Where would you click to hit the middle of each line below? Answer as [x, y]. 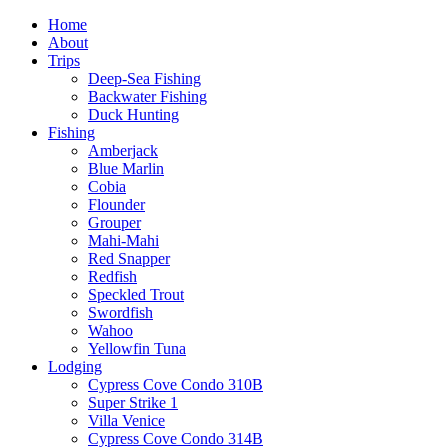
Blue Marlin [126, 168]
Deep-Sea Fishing [144, 78]
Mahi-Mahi [123, 240]
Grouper [114, 222]
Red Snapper [129, 258]
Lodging [75, 366]
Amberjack [123, 150]
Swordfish [120, 312]
